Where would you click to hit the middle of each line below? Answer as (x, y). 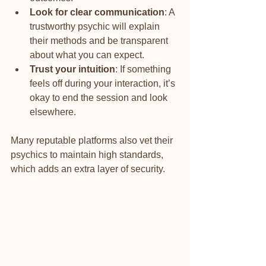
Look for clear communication (97, 12)
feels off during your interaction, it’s (104, 83)
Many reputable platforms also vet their (93, 140)
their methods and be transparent (100, 40)
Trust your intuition (72, 69)
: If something (144, 69)
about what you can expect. (87, 55)
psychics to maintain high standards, (88, 154)
